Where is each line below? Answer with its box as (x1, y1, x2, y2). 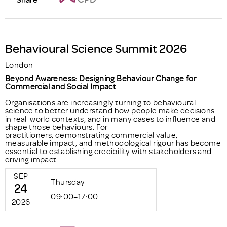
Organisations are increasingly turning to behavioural (5, 97, 196, 108)
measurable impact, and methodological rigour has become (5, 138, 221, 148)
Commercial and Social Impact (5, 81, 117, 92)
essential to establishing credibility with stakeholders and (5, 146, 212, 157)
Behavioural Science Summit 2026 (5, 40, 187, 56)
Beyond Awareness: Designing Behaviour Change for (5, 73, 197, 84)
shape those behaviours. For (5, 122, 108, 132)
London (5, 60, 33, 70)
